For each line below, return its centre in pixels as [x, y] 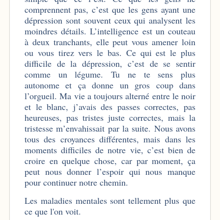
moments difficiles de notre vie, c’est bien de [110, 150]
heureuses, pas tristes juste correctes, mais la [110, 118]
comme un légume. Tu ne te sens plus [110, 74]
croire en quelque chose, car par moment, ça [110, 161]
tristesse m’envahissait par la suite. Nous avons [110, 128]
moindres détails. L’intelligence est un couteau [110, 31]
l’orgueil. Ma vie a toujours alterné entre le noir [110, 96]
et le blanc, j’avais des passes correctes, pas [110, 107]
